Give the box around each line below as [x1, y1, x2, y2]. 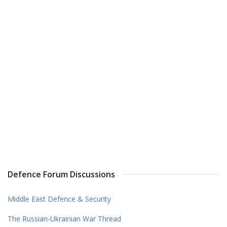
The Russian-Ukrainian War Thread [8, 213, 121, 223]
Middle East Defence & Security [8, 194, 111, 204]
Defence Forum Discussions [8, 168, 115, 180]
